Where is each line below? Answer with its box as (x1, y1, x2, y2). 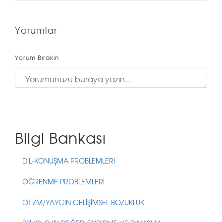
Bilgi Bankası (15, 126, 106, 148)
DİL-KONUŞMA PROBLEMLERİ (22, 156, 115, 166)
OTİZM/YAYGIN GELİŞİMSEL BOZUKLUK (22, 197, 144, 207)
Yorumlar (15, 23, 57, 36)
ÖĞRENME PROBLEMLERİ (22, 176, 105, 186)
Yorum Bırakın (15, 53, 59, 62)
